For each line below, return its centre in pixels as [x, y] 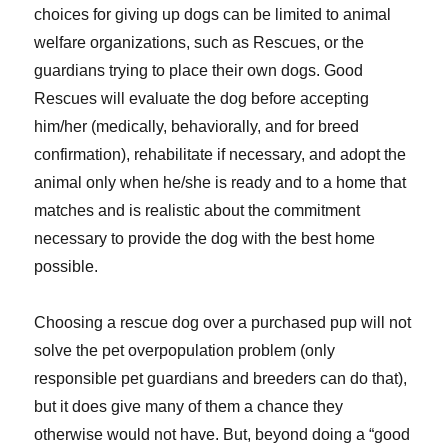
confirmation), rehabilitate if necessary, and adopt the [220, 155]
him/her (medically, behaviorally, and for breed [197, 127]
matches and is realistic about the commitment [197, 211]
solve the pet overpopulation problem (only [185, 351]
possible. [66, 267]
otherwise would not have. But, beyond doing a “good [222, 435]
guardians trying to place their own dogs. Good [199, 71]
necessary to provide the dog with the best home [205, 239]
